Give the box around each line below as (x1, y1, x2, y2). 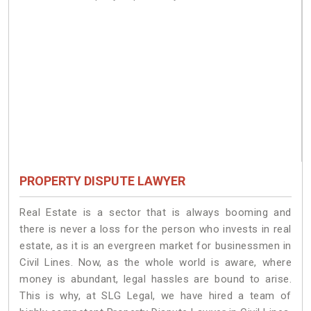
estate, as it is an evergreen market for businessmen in (19, 239, 292, 253)
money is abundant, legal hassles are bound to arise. (19, 273, 292, 286)
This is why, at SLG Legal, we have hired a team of (19, 289, 292, 303)
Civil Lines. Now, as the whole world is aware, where (19, 256, 292, 269)
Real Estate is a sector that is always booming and (19, 206, 292, 219)
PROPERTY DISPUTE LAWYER (19, 174, 185, 189)
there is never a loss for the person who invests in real (19, 223, 292, 236)
